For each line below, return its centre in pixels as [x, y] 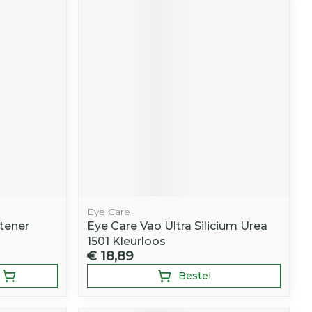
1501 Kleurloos [127, 242]
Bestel [194, 276]
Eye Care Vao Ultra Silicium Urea [178, 226]
